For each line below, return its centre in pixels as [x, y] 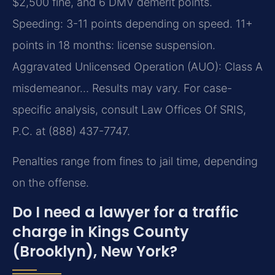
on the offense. [51, 183]
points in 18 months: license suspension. [114, 45]
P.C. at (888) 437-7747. [71, 131]
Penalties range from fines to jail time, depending [135, 161]
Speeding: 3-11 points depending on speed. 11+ [133, 23]
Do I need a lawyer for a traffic [126, 212]
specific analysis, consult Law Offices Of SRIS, [129, 109]
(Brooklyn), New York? [95, 251]
